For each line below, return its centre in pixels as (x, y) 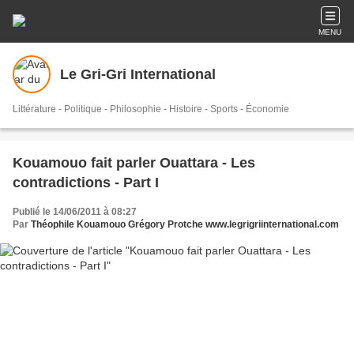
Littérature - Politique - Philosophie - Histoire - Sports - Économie (151, 109)
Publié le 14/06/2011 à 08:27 (75, 212)
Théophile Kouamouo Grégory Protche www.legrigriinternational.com (185, 224)
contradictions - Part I (86, 183)
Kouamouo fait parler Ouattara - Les (134, 163)
